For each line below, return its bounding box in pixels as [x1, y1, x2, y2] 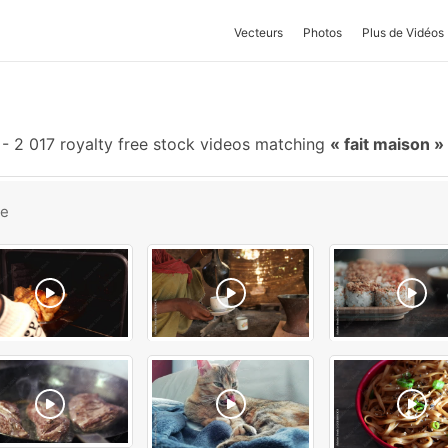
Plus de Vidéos [362, 25, 444, 40]
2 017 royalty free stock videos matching [9, 134, 330, 154]
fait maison [340, 134, 434, 154]
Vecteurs [234, 25, 283, 40]
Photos [303, 25, 342, 40]
